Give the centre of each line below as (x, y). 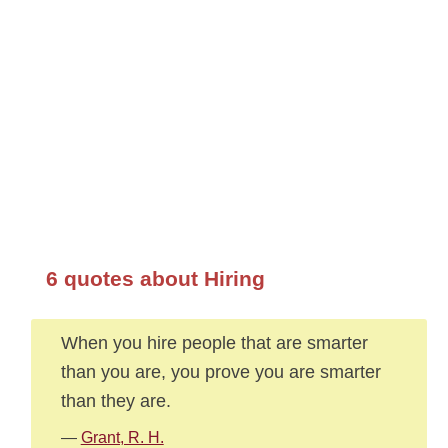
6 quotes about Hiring (155, 278)
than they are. (115, 400)
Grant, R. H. (122, 437)
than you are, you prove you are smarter (220, 371)
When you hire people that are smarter (214, 342)
